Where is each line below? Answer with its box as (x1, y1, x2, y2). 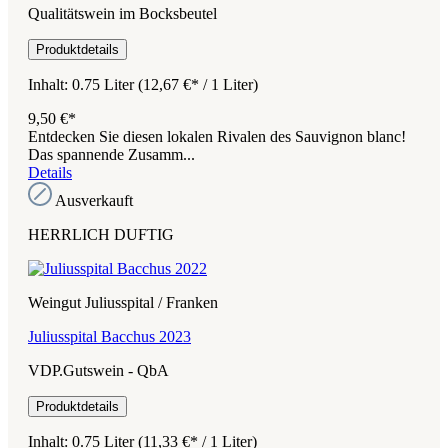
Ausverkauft (55, 191, 133, 209)
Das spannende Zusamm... (28, 145, 195, 163)
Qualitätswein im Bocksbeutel (28, 4, 217, 22)
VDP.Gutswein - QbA (28, 361, 169, 379)
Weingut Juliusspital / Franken (28, 293, 218, 311)
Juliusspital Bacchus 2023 (28, 327, 191, 345)
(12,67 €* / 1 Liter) (138, 75, 258, 93)
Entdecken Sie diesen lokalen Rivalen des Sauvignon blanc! (28, 127, 406, 145)
